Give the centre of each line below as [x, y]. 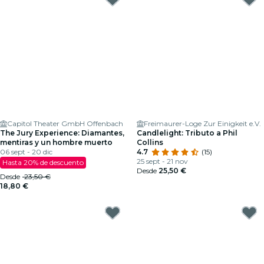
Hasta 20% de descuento [43, 162]
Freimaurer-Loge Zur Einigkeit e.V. [202, 123]
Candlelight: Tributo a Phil [187, 133]
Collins [150, 142]
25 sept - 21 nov [162, 161]
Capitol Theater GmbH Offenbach [65, 123]
